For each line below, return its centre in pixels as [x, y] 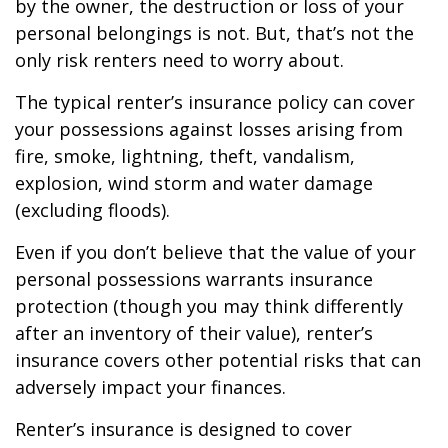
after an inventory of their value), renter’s [194, 333]
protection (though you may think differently [209, 306]
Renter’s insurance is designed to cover [183, 429]
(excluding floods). [92, 210]
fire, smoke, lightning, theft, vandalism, [185, 156]
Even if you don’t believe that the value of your [215, 252]
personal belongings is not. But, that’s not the [214, 33]
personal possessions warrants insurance [194, 279]
